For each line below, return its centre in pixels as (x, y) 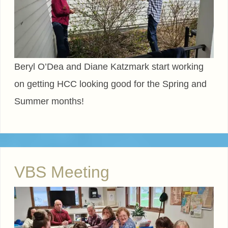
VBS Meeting (62, 172)
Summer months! (49, 101)
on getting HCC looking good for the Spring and (110, 84)
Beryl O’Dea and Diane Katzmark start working (109, 66)
